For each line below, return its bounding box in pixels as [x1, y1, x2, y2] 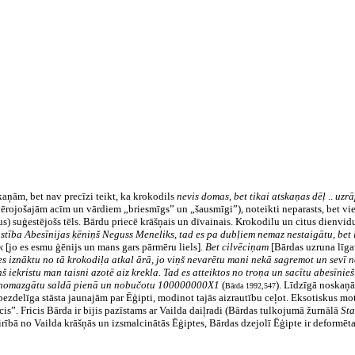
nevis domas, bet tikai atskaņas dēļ [177, 190, 326, 202]
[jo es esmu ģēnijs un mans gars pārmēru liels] [6, 241, 200, 253]
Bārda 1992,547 [225, 281, 276, 290]
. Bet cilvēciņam [200, 241, 269, 253]
